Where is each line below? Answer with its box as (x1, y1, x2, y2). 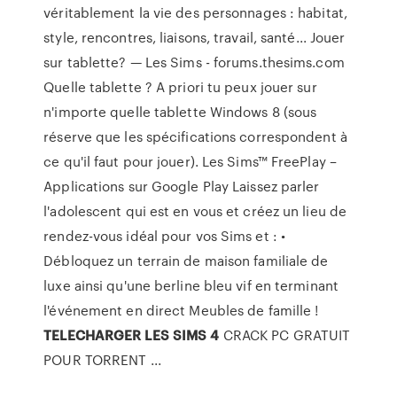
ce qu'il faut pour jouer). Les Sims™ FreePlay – (43, 152, 337, 171)
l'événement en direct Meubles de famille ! (43, 300, 319, 320)
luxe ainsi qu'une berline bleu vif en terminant (43, 276, 339, 295)
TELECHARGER (43, 325, 142, 345)
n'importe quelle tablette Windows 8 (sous (43, 102, 317, 121)
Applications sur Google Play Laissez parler (43, 176, 320, 196)
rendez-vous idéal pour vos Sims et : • (43, 226, 286, 245)
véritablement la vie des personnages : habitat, (43, 3, 347, 22)
